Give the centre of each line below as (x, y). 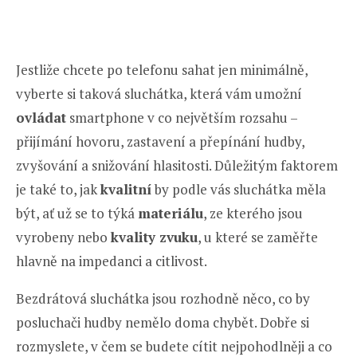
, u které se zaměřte (258, 237)
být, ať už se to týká (77, 213)
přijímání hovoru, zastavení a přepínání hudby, (160, 141)
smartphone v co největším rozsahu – (182, 117)
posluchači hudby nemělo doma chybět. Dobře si (163, 322)
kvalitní (126, 189)
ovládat (41, 117)
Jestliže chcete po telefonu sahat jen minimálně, (162, 69)
